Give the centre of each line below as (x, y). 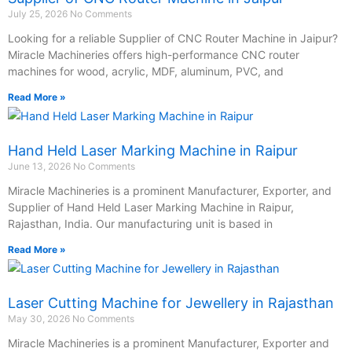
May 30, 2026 (40, 318)
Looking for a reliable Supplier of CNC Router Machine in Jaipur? (173, 38)
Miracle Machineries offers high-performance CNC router (154, 54)
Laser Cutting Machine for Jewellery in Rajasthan (171, 302)
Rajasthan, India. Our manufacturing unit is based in (140, 223)
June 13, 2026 (40, 166)
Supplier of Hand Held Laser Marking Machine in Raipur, (151, 207)
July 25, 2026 (39, 13)
